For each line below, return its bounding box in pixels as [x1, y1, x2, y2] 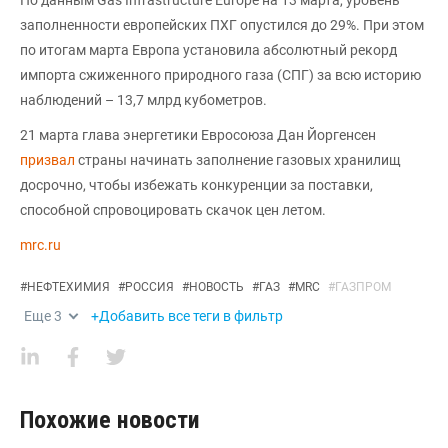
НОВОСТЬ [189, 279, 244, 294]
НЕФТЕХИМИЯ [27, 279, 110, 294]
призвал [20, 151, 78, 168]
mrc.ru [20, 236, 61, 253]
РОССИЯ [125, 279, 174, 294]
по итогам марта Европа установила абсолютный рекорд [20, 41, 397, 58]
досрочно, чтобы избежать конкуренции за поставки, [20, 176, 373, 193]
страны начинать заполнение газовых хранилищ [78, 151, 401, 168]
